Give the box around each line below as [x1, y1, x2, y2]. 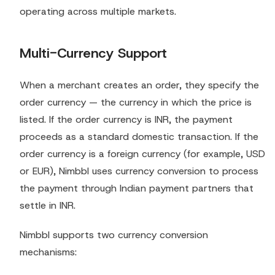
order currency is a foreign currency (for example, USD [20, 147, 265, 161]
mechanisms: [20, 246, 77, 259]
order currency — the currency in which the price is [20, 96, 252, 109]
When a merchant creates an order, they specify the [20, 79, 259, 92]
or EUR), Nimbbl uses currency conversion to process [20, 165, 258, 178]
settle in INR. [20, 199, 76, 212]
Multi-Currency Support [20, 44, 168, 63]
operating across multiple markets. [20, 5, 176, 18]
